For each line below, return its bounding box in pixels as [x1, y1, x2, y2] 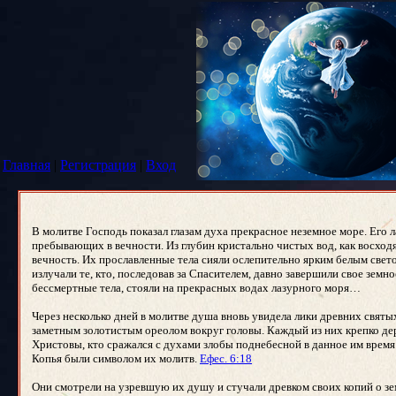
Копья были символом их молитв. [32, 352, 200, 365]
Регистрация [60, 157, 136, 172]
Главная [3, 157, 50, 172]
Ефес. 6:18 [200, 352, 252, 365]
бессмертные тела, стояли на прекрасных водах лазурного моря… [32, 281, 363, 294]
